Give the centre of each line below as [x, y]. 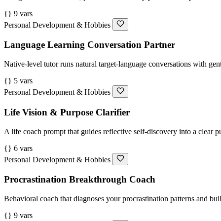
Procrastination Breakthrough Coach [80, 180]
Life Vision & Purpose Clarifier [67, 112]
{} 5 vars [18, 81]
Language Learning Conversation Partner [90, 45]
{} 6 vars [18, 148]
